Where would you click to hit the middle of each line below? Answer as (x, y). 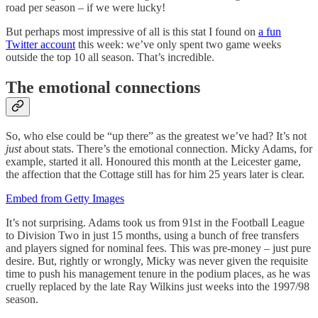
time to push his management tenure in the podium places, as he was (158, 274)
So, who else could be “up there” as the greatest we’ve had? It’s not (156, 136)
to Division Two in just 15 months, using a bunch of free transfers (152, 236)
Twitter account (40, 44)
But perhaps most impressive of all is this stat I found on (132, 31)
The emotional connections (105, 87)
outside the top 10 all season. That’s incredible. (111, 57)
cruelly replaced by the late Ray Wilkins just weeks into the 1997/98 (158, 287)
